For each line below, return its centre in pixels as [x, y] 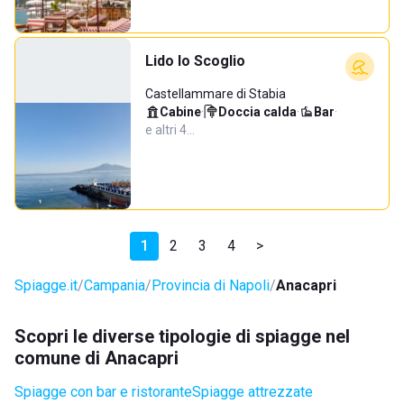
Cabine [180, 112]
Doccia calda [257, 112]
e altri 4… [170, 130]
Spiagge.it [46, 285]
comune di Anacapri [96, 358]
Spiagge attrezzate [252, 392]
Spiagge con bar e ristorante [103, 392]
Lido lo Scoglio [195, 61]
